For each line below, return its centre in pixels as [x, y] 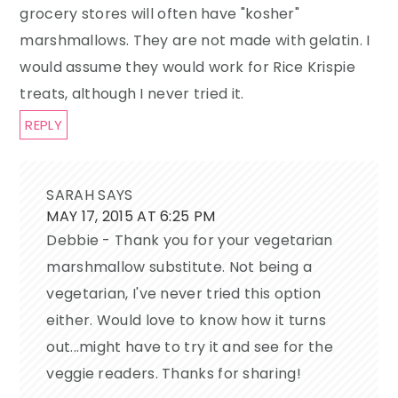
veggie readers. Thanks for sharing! [174, 374]
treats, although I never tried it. [132, 94]
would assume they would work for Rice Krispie [187, 68]
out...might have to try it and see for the [190, 347]
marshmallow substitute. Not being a [179, 267]
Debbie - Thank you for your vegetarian [190, 241]
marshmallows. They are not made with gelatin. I [195, 41]
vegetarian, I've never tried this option [184, 294]
